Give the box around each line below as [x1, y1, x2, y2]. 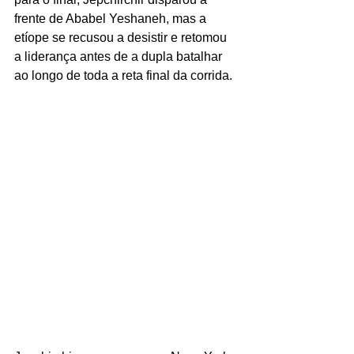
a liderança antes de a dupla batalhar [14, 49, 225, 63]
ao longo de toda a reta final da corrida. [14, 68, 235, 82]
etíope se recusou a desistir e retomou [14, 30, 230, 44]
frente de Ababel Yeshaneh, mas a [14, 11, 209, 25]
